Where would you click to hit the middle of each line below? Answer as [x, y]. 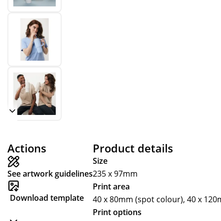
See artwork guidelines [50, 174]
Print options [117, 212]
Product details [133, 148]
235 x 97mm [115, 174]
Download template [47, 198]
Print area [111, 186]
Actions [27, 148]
